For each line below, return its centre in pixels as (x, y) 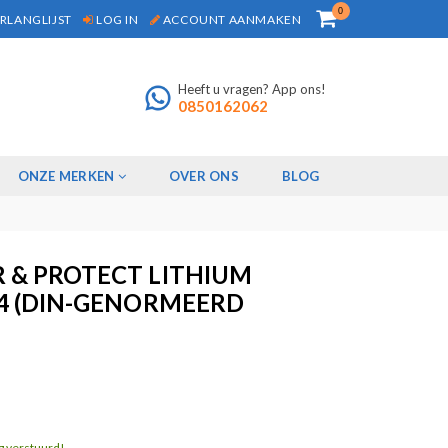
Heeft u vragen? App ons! (252, 88)
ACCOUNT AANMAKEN (231, 19)
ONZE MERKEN (67, 176)
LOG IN (116, 19)
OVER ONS (203, 176)
